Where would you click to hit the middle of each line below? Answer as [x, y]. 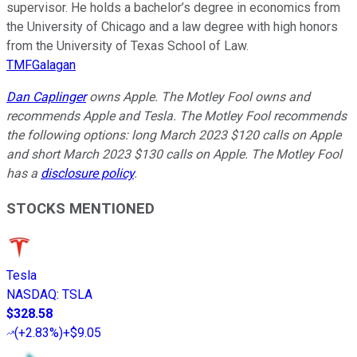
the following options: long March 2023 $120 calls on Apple [174, 135]
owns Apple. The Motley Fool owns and [198, 96]
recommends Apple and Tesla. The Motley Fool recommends [177, 116]
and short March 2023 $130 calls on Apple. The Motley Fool [174, 154]
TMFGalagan [41, 65]
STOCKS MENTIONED [80, 209]
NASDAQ [31, 295]
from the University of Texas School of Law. [127, 45]
